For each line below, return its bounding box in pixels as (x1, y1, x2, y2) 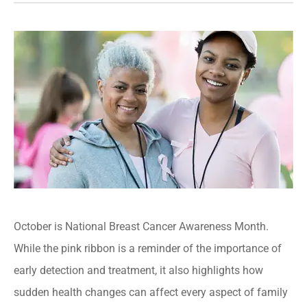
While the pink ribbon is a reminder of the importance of (14, 241, 282, 255)
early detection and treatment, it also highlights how (14, 263, 263, 277)
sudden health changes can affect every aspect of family (14, 285, 288, 299)
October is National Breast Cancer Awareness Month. (14, 219, 269, 233)
